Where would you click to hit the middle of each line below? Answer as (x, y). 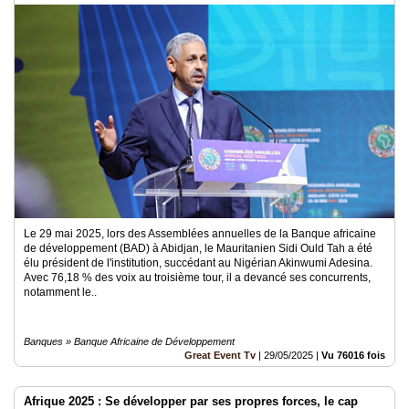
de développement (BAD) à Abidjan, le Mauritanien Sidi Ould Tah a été (198, 248)
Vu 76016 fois (353, 355)
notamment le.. (60, 292)
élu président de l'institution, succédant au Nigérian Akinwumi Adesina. (198, 263)
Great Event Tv (220, 355)
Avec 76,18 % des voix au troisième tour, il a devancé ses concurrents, (197, 278)
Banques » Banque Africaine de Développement (129, 341)
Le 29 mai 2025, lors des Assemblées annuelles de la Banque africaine (200, 234)
